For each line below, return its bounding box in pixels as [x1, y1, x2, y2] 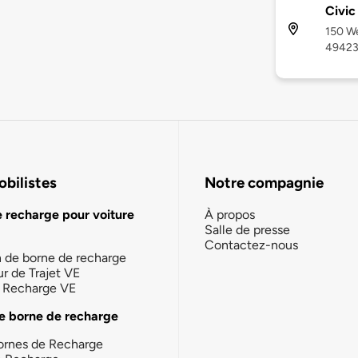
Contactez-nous [205, 237, 298, 253]
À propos [205, 206, 255, 222]
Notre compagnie [205, 173, 324, 193]
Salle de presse [205, 221, 290, 237]
